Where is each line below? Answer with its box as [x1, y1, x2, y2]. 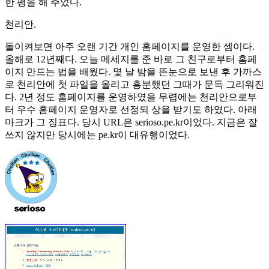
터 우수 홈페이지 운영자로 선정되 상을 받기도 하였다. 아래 [5, 104, 257, 115]
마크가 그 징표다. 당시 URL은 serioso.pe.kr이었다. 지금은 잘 [5, 117, 258, 128]
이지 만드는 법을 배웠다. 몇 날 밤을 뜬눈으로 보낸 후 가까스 [5, 67, 262, 77]
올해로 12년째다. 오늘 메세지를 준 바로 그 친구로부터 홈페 [5, 54, 257, 65]
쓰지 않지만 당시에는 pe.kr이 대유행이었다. [5, 130, 190, 141]
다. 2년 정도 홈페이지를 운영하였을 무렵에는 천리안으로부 [5, 92, 257, 103]
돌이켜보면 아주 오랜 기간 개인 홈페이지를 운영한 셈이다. [5, 41, 255, 52]
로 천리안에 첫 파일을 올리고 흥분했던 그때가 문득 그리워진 [5, 79, 264, 90]
